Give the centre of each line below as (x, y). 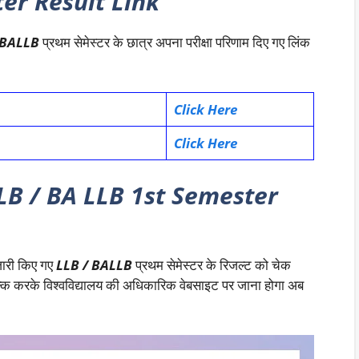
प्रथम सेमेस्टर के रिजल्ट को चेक (212, 264)
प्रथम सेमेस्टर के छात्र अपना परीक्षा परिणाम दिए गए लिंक (175, 42)
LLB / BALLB (94, 264)
